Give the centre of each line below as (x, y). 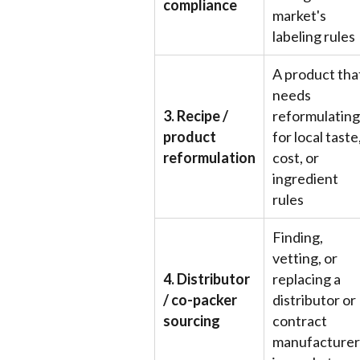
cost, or (296, 157)
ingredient (305, 178)
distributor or (314, 300)
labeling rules (314, 36)
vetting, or (305, 258)
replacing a (307, 279)
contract (300, 321)
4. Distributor (207, 279)
